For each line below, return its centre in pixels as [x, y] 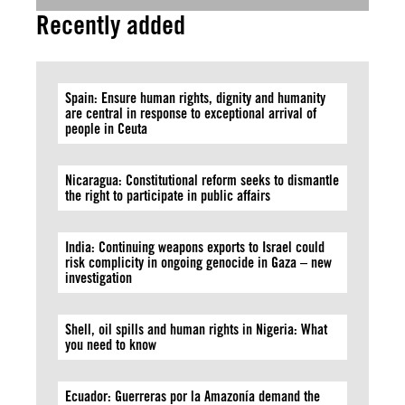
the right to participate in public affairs [168, 196]
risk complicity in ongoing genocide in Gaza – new [198, 263]
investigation [99, 278]
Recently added [111, 25]
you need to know [111, 345]
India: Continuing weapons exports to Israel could [195, 247]
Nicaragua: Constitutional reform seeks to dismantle [202, 180]
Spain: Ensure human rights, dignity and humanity [195, 98]
